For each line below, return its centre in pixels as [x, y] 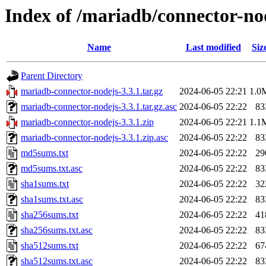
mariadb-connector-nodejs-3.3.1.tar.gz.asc [99, 107]
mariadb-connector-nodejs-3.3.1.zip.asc [94, 138]
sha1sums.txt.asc [52, 199]
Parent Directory [52, 76]
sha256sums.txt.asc [57, 230]
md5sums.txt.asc [52, 169]
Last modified [213, 47]
